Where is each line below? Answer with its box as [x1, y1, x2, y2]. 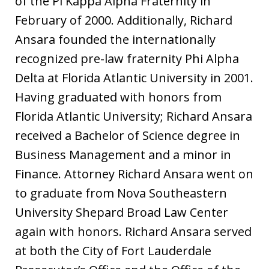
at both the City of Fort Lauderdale [15, 243, 211, 259]
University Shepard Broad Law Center [15, 204, 228, 220]
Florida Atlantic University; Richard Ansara [15, 108, 252, 124]
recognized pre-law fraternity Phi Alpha [15, 50, 239, 67]
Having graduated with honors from [15, 89, 222, 105]
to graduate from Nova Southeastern [15, 185, 227, 201]
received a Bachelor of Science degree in [15, 127, 240, 144]
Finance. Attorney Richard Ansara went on [15, 166, 253, 182]
